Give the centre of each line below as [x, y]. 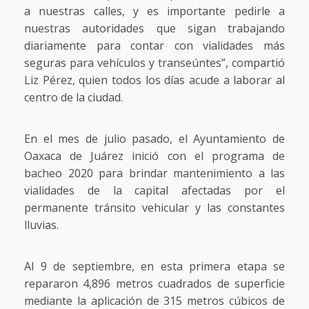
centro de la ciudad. [73, 98]
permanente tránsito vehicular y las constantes [154, 208]
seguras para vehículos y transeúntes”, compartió [154, 63]
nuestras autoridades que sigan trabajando [154, 29]
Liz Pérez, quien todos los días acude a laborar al [154, 80]
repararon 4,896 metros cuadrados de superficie [154, 284]
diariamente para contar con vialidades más [154, 46]
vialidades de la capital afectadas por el [154, 191]
